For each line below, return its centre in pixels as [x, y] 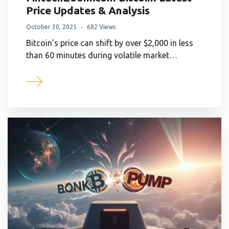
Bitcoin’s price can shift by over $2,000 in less [110, 43]
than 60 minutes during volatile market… [102, 55]
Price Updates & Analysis [88, 10]
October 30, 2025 [51, 27]
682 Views [101, 27]
